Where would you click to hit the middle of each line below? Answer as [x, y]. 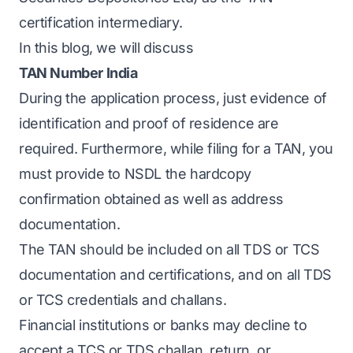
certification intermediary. [101, 22]
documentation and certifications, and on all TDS [175, 275]
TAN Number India [78, 73]
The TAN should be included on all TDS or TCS [169, 249]
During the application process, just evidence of [173, 98]
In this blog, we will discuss [106, 48]
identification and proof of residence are [149, 123]
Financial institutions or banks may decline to [163, 325]
